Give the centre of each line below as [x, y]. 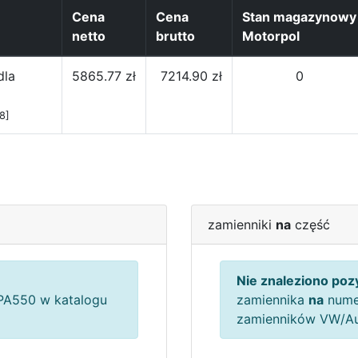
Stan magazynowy [299, 17]
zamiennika [272, 300]
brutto [175, 36]
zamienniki [242, 225]
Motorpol [271, 36]
